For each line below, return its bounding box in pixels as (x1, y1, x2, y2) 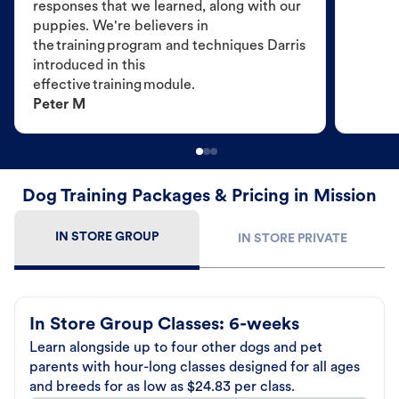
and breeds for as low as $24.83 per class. (29, 380, 295, 395)
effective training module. (33, 78, 195, 94)
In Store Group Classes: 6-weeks (29, 316, 299, 335)
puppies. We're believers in (33, 20, 208, 35)
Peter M (33, 98, 85, 113)
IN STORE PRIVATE (237, 232, 347, 247)
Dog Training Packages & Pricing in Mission (22, 188, 377, 207)
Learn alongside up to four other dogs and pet (29, 341, 322, 356)
